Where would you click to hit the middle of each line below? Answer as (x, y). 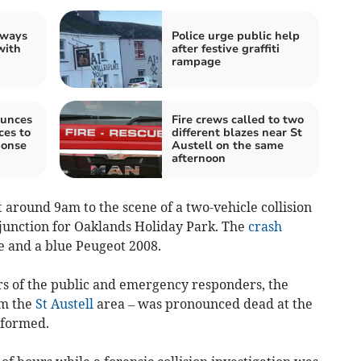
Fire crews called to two (238, 120)
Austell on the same (228, 146)
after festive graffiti (226, 49)
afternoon (199, 159)
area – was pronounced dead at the (203, 304)
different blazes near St (237, 133)
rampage (196, 62)
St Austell (64, 304)
